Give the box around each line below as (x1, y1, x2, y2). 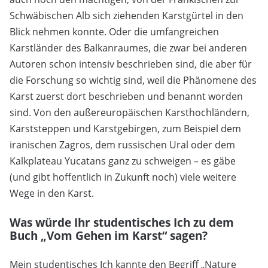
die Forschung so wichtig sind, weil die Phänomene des (10, 74, 257, 87)
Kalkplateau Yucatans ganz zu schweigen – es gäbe (10, 154, 236, 168)
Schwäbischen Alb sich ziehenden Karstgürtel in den (10, 9, 243, 23)
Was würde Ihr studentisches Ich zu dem (10, 215, 234, 230)
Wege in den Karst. (10, 187, 94, 200)
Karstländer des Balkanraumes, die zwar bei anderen (10, 41, 247, 55)
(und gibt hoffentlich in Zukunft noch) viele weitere (10, 170, 236, 184)
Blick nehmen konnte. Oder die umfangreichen (10, 25, 219, 39)
